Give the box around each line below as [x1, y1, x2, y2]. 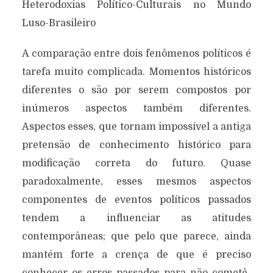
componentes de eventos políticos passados [21, 194, 252, 205]
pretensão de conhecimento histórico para [21, 140, 252, 151]
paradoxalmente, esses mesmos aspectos [21, 176, 252, 187]
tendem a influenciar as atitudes [21, 213, 252, 224]
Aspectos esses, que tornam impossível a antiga [21, 121, 252, 132]
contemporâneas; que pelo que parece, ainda [21, 231, 252, 242]
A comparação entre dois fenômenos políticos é [21, 48, 252, 59]
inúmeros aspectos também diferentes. [21, 103, 252, 114]
